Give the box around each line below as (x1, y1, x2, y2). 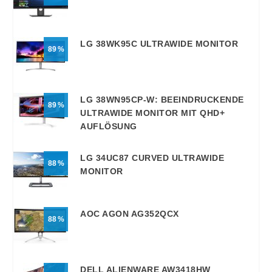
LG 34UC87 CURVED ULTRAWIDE (80, 152, 225, 163)
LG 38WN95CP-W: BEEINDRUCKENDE (80, 94, 244, 104)
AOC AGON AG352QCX (80, 208, 179, 219)
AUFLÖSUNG (80, 121, 137, 131)
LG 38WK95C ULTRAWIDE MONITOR (80, 38, 239, 49)
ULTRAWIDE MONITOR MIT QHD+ (80, 107, 225, 118)
